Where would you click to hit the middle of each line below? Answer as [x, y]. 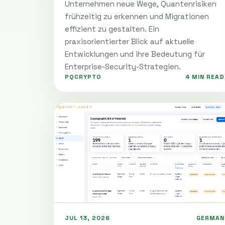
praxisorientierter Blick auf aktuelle [130, 41]
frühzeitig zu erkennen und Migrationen [137, 16]
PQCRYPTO [83, 77]
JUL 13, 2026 [87, 218]
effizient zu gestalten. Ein [112, 29]
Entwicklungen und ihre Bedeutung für [135, 54]
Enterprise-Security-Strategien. [123, 66]
